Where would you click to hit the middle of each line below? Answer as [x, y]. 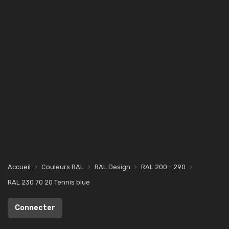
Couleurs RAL [63, 167]
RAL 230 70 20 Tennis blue [49, 182]
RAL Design [112, 167]
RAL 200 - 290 [163, 167]
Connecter [35, 208]
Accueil [19, 167]
